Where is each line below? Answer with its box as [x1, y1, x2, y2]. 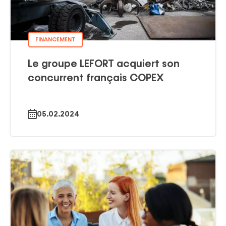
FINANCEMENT [35, 36, 76, 42]
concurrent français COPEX [27, 73, 164, 84]
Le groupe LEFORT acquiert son [27, 59, 180, 70]
